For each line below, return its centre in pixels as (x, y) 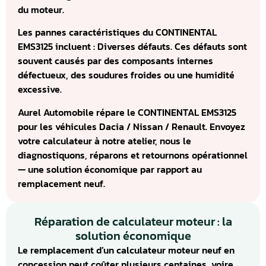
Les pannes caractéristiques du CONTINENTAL (117, 32)
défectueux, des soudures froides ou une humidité (126, 75)
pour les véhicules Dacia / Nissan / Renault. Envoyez (132, 126)
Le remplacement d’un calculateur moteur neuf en (126, 250)
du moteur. (41, 9)
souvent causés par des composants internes (115, 61)
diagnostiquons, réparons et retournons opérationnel (133, 155)
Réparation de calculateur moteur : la (133, 221)
